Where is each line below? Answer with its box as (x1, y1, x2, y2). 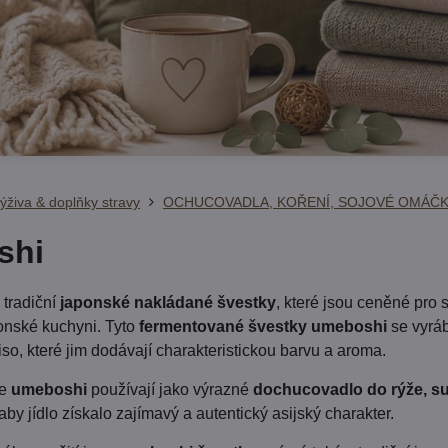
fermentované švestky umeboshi (135, 318, 388, 335)
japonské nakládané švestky (60, 294, 277, 311)
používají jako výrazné (87, 381, 254, 398)
